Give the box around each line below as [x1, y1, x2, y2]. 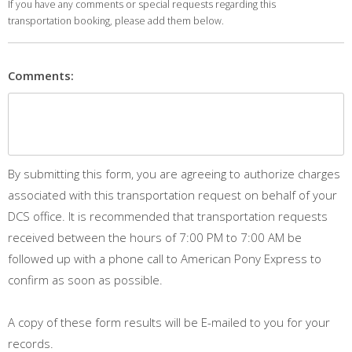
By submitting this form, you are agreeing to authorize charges [8, 166, 340, 182]
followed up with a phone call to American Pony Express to [8, 251, 321, 267]
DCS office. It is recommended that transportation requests [8, 208, 328, 225]
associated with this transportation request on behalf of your [8, 187, 337, 203]
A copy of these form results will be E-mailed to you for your [8, 314, 330, 331]
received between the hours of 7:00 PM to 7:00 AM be [8, 229, 302, 246]
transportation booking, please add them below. [8, 14, 224, 28]
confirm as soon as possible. [8, 272, 163, 288]
